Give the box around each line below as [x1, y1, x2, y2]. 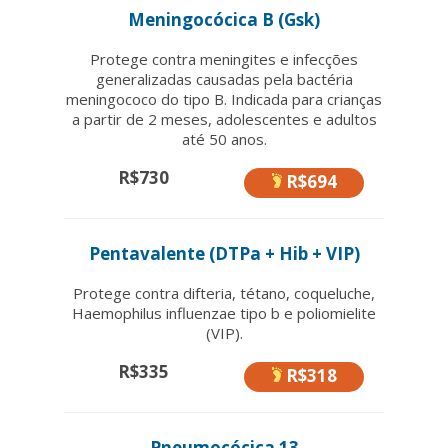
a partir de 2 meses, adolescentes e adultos [71, 108, 377, 129]
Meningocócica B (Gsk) [128, 7, 320, 31]
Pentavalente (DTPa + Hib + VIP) [88, 241, 360, 265]
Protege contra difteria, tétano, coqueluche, [73, 282, 375, 303]
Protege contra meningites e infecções [90, 48, 358, 69]
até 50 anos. [181, 128, 267, 149]
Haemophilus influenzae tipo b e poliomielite [72, 302, 376, 323]
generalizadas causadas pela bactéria [95, 68, 353, 89]
